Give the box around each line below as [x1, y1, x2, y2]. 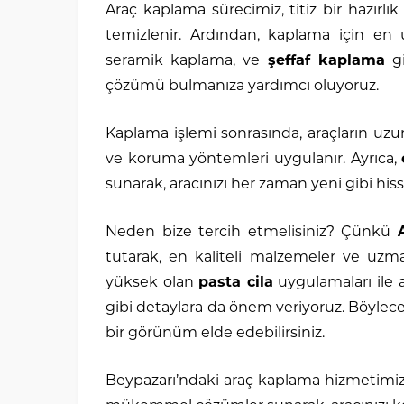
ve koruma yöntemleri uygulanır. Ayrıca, [106, 152, 402, 167]
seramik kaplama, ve [106, 54, 268, 69]
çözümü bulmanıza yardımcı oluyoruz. [106, 79, 379, 94]
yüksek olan [106, 276, 199, 290]
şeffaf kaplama [267, 54, 385, 69]
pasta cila [198, 276, 273, 290]
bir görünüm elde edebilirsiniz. [106, 326, 325, 341]
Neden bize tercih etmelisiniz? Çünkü [106, 225, 398, 240]
